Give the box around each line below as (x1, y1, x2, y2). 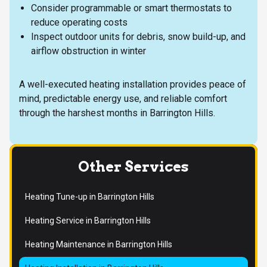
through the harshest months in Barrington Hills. (19, 107, 215, 119)
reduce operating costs (31, 17, 128, 29)
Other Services (78, 158, 189, 176)
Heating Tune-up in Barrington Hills (24, 191, 154, 201)
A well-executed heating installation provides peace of (19, 79, 246, 91)
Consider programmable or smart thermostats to (31, 2, 232, 14)
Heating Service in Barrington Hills (24, 215, 151, 225)
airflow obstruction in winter (31, 45, 146, 57)
